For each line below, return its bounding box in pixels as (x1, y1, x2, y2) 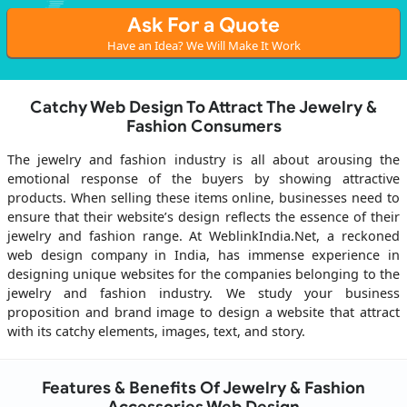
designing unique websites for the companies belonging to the (7, 265, 400, 283)
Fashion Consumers (125, 116, 282, 137)
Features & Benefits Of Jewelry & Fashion (42, 378, 365, 399)
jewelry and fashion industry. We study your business (7, 284, 400, 303)
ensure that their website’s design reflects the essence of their (7, 208, 400, 226)
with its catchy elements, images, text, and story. (7, 323, 305, 341)
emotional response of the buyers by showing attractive (7, 170, 400, 188)
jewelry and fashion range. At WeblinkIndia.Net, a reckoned (7, 227, 400, 245)
